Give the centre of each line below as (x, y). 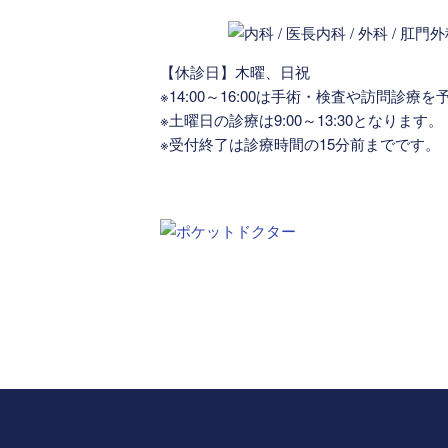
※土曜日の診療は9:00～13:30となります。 (301, 120)
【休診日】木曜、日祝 (235, 72)
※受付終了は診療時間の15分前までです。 (300, 144)
